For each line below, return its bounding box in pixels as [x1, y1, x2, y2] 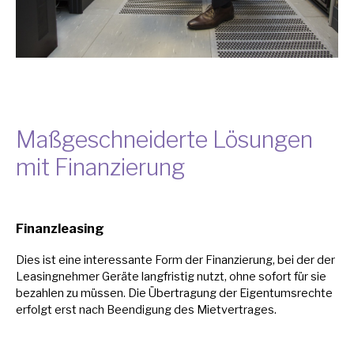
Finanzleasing [16, 220, 104, 237]
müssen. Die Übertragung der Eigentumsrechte [81, 286, 333, 301]
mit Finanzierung [16, 153, 185, 182]
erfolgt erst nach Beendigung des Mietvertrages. [16, 303, 277, 318]
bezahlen [16, 286, 66, 301]
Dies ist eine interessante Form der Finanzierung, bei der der [16, 253, 335, 268]
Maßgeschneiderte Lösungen [16, 126, 313, 154]
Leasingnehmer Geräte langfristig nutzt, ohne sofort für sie [16, 269, 326, 284]
